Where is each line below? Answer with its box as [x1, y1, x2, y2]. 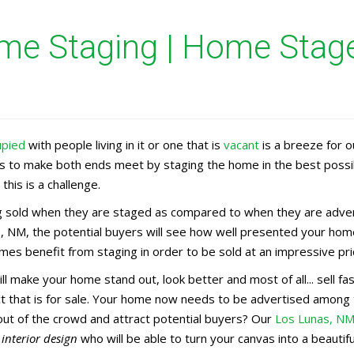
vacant [224, 137, 259, 153]
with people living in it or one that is [25, 137, 224, 153]
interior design [2, 330, 77, 346]
